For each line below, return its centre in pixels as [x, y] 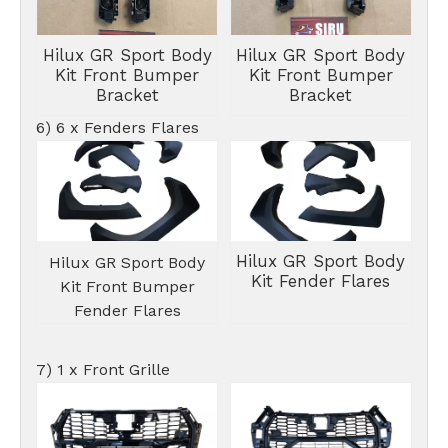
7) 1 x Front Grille [105, 369]
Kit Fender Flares [321, 281]
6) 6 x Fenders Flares [117, 127]
